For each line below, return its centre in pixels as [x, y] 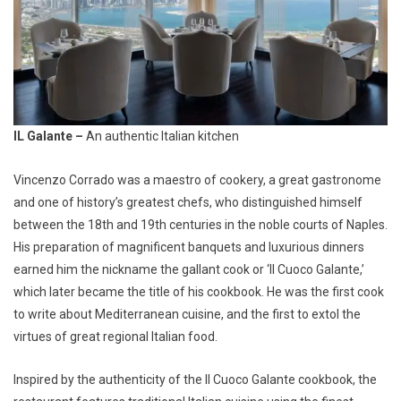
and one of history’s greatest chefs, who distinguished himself [188, 202]
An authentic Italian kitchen [162, 137]
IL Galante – [50, 137]
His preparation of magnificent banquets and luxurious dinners [189, 247]
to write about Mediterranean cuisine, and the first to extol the [187, 314]
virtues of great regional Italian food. [115, 336]
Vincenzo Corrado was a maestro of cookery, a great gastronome [197, 179]
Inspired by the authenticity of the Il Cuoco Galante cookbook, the [195, 379]
